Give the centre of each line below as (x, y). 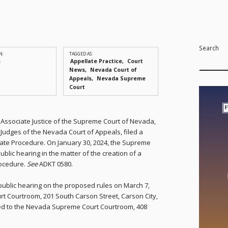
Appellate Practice (96, 61)
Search (209, 48)
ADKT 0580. (55, 164)
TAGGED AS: (81, 54)
